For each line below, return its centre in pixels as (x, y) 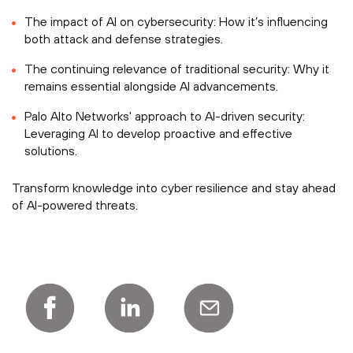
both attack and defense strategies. (124, 39)
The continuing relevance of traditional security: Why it (177, 69)
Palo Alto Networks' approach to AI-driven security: (165, 116)
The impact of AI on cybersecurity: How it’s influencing (176, 21)
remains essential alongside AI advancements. (151, 86)
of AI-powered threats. (75, 205)
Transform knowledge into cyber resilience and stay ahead (174, 188)
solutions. (51, 150)
